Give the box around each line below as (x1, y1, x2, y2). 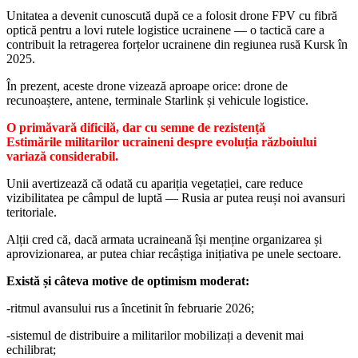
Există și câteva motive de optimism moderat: (6, 273, 249, 288)
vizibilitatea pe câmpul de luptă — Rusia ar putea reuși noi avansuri (6, 190, 345, 205)
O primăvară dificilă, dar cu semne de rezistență (6, 120, 265, 134)
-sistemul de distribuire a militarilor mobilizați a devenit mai (6, 328, 304, 342)
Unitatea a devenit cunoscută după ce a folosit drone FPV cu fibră (6, 8, 337, 22)
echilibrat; (6, 342, 56, 356)
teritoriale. (6, 205, 57, 219)
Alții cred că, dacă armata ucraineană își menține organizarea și (6, 232, 322, 246)
